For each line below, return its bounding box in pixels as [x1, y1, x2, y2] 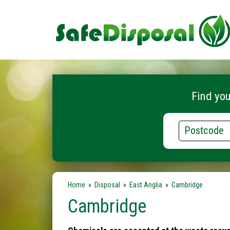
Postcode [163, 121, 193, 129]
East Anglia [129, 181, 162, 189]
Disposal [94, 181, 120, 189]
